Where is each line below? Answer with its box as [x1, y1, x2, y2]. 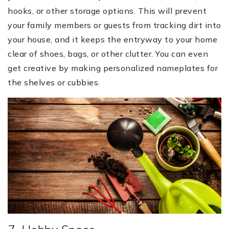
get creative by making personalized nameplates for [8, 63, 218, 74]
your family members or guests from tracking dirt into [8, 20, 221, 31]
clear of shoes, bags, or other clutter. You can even [8, 49, 208, 59]
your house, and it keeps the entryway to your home [8, 34, 217, 45]
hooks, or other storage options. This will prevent [8, 6, 207, 16]
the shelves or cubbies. [8, 77, 100, 88]
